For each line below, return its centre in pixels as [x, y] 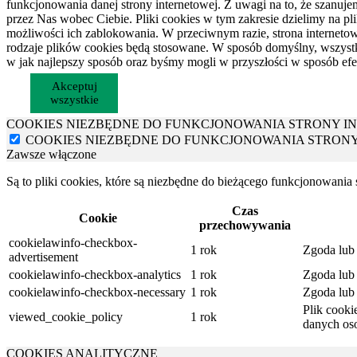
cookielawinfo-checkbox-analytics [95, 275]
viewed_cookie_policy [66, 317]
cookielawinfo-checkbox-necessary [97, 292]
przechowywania [245, 226]
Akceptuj [74, 86]
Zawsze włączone [51, 155]
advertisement [43, 257]
